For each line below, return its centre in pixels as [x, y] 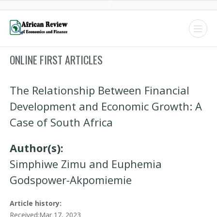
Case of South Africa [61, 122]
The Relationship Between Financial [100, 90]
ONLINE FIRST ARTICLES [56, 60]
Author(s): [37, 148]
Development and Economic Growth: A [106, 106]
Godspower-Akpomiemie [71, 180]
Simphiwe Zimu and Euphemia [86, 164]
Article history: [36, 203]
